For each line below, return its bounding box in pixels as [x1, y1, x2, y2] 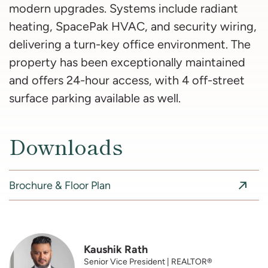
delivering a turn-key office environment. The [9, 38, 251, 51]
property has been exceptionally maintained [9, 56, 245, 69]
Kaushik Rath [84, 243, 148, 256]
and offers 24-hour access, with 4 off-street [9, 74, 245, 87]
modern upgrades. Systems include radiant [9, 2, 238, 16]
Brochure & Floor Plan [9, 178, 111, 191]
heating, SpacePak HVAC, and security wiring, [9, 20, 257, 33]
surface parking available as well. [9, 92, 181, 105]
